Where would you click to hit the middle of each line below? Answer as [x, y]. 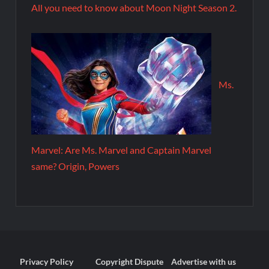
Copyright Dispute [130, 261]
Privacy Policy [47, 261]
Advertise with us [204, 261]
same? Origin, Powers [76, 166]
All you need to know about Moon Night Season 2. [134, 8]
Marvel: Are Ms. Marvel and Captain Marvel [122, 150]
